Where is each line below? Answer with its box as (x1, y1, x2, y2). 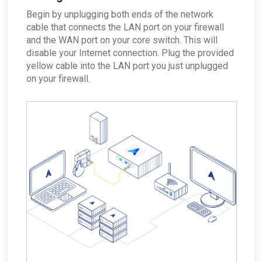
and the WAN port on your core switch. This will (26, 35, 218, 46)
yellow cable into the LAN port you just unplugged (26, 60, 228, 72)
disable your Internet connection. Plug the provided (26, 47, 234, 59)
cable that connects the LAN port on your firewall (26, 22, 224, 33)
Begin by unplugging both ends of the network (26, 9, 213, 20)
